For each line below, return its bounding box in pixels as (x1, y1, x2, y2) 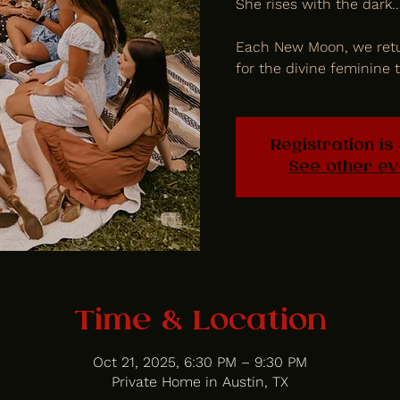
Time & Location (73, 306, 327, 337)
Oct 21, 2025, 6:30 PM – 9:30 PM (93, 354, 307, 371)
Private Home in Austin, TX (112, 373, 288, 390)
